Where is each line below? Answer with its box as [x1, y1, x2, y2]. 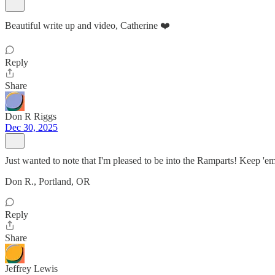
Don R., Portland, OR [5, 176, 90, 187]
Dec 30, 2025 [5, 122, 58, 133]
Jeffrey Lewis [5, 263, 58, 274]
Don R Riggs [5, 111, 56, 122]
